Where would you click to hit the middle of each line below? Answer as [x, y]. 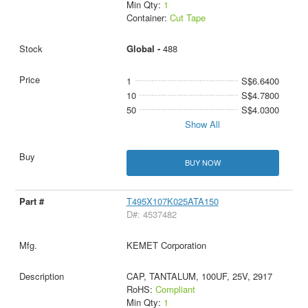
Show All [203, 124]
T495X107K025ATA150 [172, 201]
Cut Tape [187, 18]
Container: [148, 18]
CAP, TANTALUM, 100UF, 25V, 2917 [199, 276]
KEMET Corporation [166, 245]
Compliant [175, 289]
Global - [144, 49]
